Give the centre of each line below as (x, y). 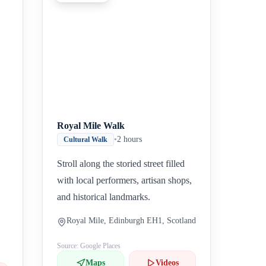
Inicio (122, 37)
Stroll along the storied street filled (121, 164)
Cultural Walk (86, 140)
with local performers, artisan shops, (125, 180)
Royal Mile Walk (91, 126)
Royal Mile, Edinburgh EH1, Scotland (132, 221)
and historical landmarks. (104, 197)
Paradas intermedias (155, 37)
